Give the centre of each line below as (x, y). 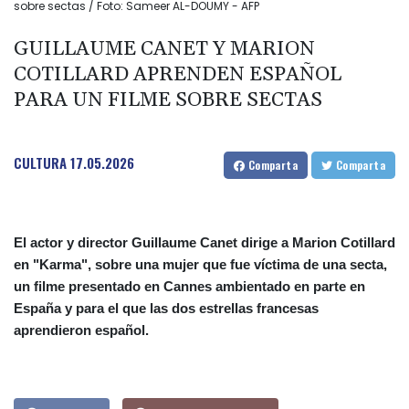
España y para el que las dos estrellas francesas (166, 309)
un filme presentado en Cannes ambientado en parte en (189, 287)
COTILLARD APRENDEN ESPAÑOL (178, 75)
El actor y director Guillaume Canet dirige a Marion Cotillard (204, 243)
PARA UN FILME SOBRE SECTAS (168, 101)
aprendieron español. (81, 330)
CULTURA (40, 163)
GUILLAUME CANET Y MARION (164, 50)
